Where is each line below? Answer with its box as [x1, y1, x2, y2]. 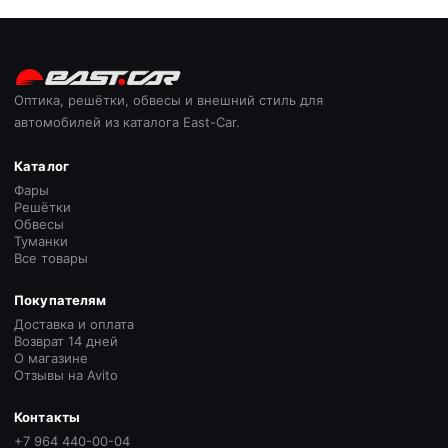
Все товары [14, 250, 88, 266]
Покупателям [14, 292, 107, 308]
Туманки [14, 233, 68, 249]
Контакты [14, 409, 81, 425]
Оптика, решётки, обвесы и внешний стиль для [14, 92, 323, 108]
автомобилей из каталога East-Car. [14, 114, 240, 130]
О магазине [14, 350, 88, 366]
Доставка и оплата [14, 316, 134, 332]
